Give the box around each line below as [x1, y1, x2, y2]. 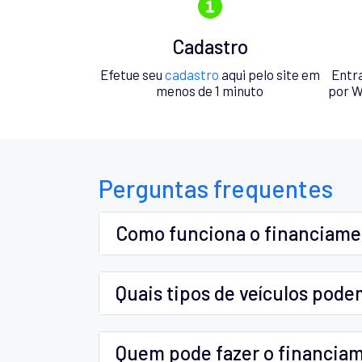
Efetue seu [99, 65, 165, 82]
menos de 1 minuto [156, 82, 263, 99]
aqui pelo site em [218, 65, 320, 82]
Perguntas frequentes [99, 173, 333, 203]
